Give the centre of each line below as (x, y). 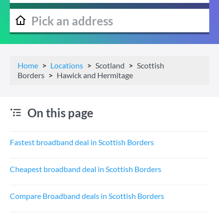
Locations (67, 65)
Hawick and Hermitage (95, 75)
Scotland (110, 65)
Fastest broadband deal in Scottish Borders (82, 142)
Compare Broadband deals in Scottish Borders (87, 196)
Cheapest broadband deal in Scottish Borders (86, 169)
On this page (60, 113)
